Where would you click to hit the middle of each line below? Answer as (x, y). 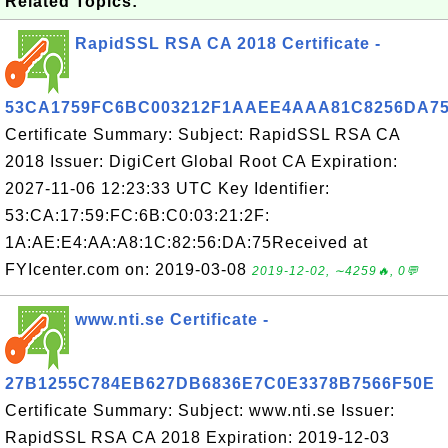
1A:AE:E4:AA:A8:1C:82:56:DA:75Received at (186, 242)
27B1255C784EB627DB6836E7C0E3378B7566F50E (220, 383)
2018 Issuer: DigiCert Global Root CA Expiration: (201, 161)
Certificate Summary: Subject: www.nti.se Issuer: (200, 410)
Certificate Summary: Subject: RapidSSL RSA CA (202, 134)
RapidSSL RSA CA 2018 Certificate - (228, 43)
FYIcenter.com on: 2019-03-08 (128, 269)
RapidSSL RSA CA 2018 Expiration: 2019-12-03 (197, 437)
